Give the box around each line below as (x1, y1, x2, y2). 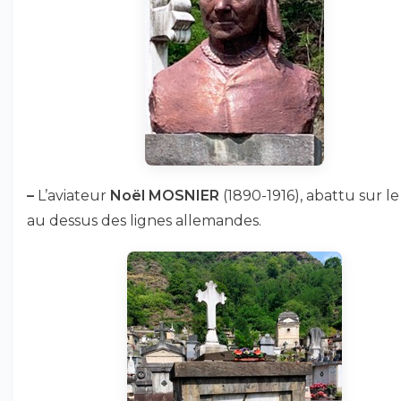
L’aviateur (34, 187, 110, 204)
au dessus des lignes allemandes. (27, 212, 261, 229)
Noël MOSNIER (110, 187, 219, 204)
